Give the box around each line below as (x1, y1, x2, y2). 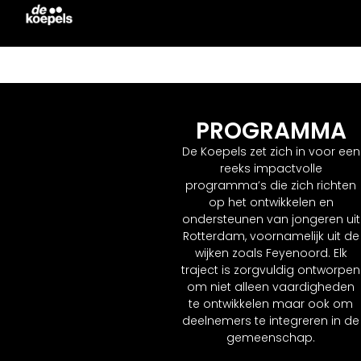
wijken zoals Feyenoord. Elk (194, 244, 347, 261)
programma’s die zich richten (185, 176, 356, 193)
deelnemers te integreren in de (182, 312, 359, 329)
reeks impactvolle (219, 160, 322, 176)
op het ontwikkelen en (208, 193, 334, 210)
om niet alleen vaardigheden (187, 278, 355, 295)
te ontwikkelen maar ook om (189, 295, 353, 312)
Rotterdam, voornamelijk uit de (182, 227, 359, 244)
